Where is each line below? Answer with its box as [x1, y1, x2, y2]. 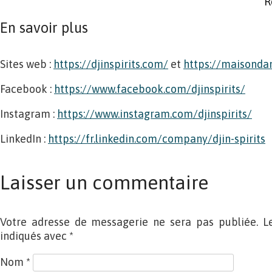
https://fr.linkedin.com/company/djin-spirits [48, 132, 265, 145]
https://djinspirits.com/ [53, 58, 168, 70]
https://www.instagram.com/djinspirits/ [57, 107, 252, 120]
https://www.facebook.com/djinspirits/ [54, 83, 245, 95]
